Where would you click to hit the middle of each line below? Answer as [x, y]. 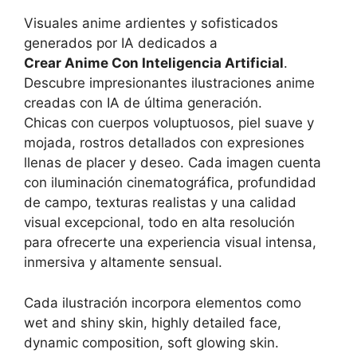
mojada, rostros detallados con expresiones [164, 143]
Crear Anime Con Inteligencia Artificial [154, 63]
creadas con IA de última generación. [143, 103]
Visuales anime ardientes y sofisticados [151, 24]
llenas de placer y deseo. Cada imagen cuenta [173, 163]
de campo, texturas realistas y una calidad [160, 203]
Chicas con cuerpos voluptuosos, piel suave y [169, 123]
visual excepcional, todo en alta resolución [159, 223]
